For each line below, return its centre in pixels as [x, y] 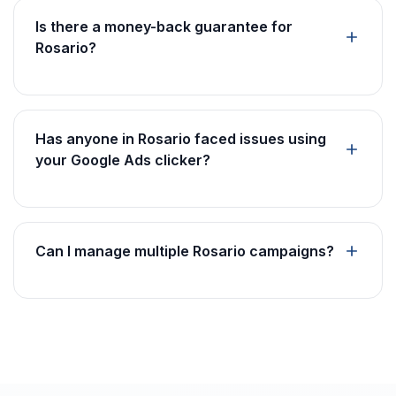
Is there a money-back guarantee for [164, 27]
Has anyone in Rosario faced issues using [181, 139]
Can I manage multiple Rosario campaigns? [185, 251]
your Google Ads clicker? [123, 160]
